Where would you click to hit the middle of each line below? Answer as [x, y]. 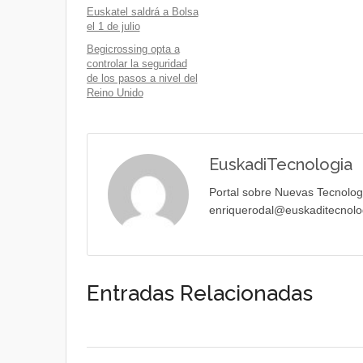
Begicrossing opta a [133, 49]
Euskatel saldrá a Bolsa [142, 12]
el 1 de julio [113, 26]
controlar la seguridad [137, 64]
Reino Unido [115, 93]
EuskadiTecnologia [280, 164]
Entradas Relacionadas [199, 293]
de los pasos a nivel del [142, 78]
